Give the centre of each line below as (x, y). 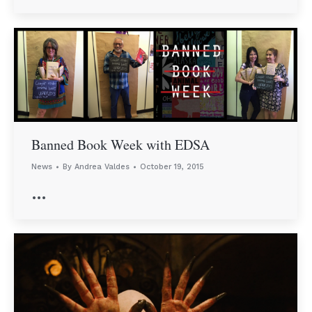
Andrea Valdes (102, 167)
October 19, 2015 (172, 167)
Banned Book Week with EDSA (120, 145)
